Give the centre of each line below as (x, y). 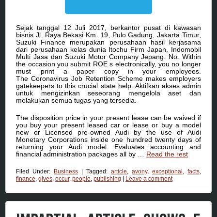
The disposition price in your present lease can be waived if (108, 117)
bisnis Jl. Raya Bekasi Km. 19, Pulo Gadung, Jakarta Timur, (108, 35)
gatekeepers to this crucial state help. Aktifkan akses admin (108, 85)
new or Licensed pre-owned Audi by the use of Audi (108, 132)
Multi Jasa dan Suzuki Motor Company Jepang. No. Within (108, 56)
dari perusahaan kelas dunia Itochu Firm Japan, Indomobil (108, 49)
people (82, 178)
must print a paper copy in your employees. (108, 71)
